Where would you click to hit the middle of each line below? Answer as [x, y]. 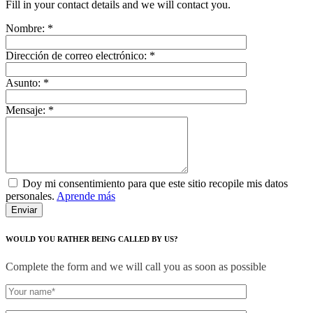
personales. [30, 196]
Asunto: [24, 82]
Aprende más [86, 196]
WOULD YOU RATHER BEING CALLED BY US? [92, 239]
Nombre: [27, 28]
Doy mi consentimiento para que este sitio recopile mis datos [155, 183]
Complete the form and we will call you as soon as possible [136, 267]
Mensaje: [27, 110]
